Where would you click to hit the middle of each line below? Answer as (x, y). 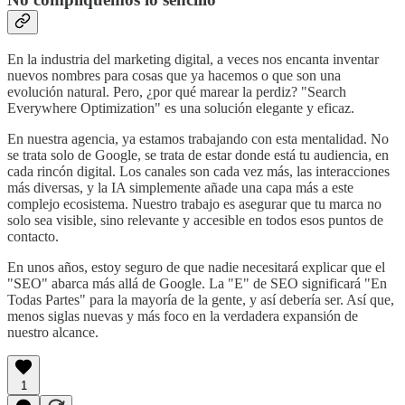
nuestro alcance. (53, 333)
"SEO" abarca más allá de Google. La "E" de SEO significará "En (197, 284)
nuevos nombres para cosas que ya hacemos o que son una (174, 76)
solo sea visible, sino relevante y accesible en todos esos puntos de (195, 221)
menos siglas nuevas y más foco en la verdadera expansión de (183, 316)
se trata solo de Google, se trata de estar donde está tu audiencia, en (198, 155)
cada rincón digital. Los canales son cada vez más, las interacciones (198, 172)
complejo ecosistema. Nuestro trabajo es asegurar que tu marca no (194, 204)
